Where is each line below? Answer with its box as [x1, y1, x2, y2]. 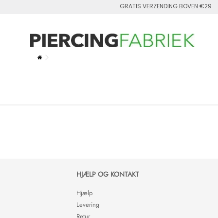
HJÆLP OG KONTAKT [76, 169, 139, 179]
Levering [76, 200, 99, 209]
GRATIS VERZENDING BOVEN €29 [120, 2, 212, 10]
